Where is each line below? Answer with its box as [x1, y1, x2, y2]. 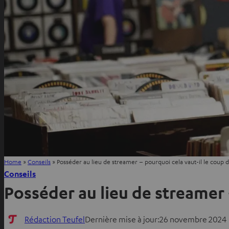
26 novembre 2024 [159, 214, 226, 224]
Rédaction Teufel [25, 214, 85, 224]
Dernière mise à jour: [85, 214, 159, 224]
